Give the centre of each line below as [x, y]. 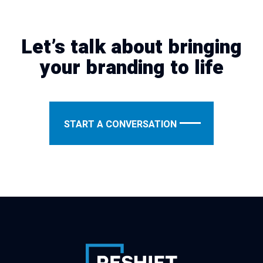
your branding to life [131, 68]
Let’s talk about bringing [131, 47]
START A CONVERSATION [120, 124]
